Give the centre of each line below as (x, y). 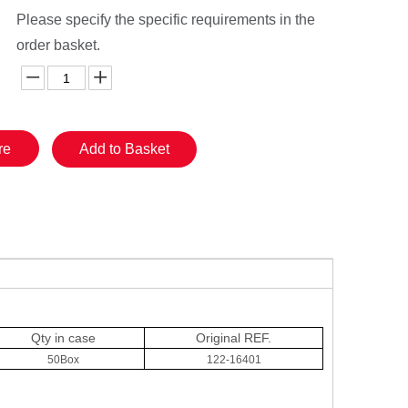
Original (220, 338)
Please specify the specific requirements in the (166, 20)
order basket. (58, 45)
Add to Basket (124, 149)
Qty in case (63, 338)
